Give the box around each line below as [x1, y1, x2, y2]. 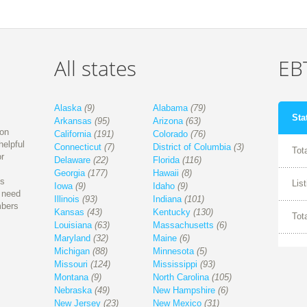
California [54, 129, 92, 140]
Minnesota [153, 246, 195, 257]
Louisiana [54, 220, 93, 231]
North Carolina [153, 272, 210, 283]
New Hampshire [153, 285, 216, 296]
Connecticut [54, 142, 102, 153]
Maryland [54, 233, 91, 244]
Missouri [54, 259, 88, 270]
